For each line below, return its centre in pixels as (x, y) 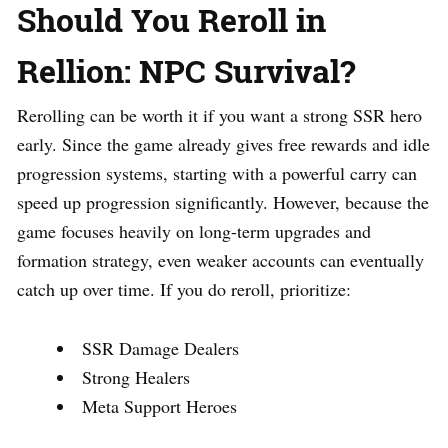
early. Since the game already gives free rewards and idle (223, 143)
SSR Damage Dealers (160, 347)
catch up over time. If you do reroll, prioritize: (184, 288)
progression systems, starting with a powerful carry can (217, 172)
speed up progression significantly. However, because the (223, 201)
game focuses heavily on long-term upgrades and (194, 230)
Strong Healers (136, 376)
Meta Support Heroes (159, 405)
